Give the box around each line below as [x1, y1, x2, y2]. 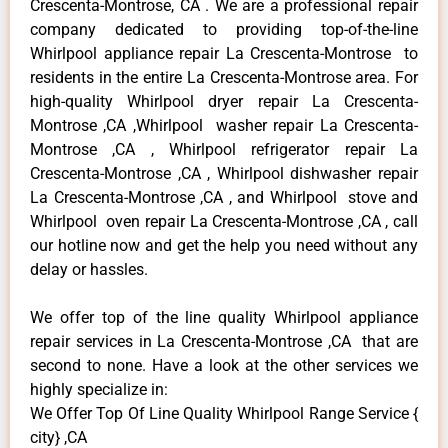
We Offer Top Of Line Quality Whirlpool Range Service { [30, 403, 418, 423]
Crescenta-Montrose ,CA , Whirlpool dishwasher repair [30, 163, 418, 183]
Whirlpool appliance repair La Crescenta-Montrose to [30, 43, 418, 63]
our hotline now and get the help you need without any [30, 235, 418, 255]
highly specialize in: [30, 379, 168, 399]
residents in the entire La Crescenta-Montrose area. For [30, 67, 418, 87]
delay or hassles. [30, 259, 148, 279]
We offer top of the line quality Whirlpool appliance [30, 307, 418, 327]
